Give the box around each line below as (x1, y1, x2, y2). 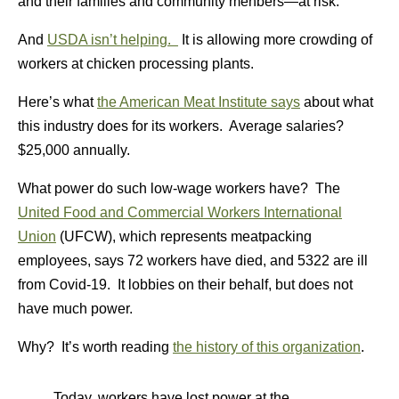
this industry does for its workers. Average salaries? (18, 118, 347, 134)
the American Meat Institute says (97, 94, 300, 110)
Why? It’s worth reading (18, 339, 173, 354)
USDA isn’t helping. (47, 32, 178, 47)
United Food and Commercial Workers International (18, 205, 342, 220)
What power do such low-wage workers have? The (18, 181, 340, 196)
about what (300, 94, 373, 110)
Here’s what (18, 94, 97, 110)
